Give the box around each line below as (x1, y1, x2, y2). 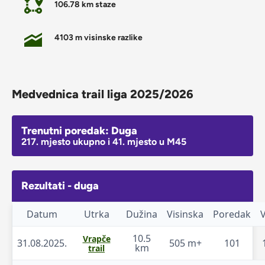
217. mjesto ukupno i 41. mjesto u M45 (21, 135, 186, 147)
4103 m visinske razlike (54, 32, 143, 43)
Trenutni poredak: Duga (21, 124, 137, 137)
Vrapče (82, 232, 111, 244)
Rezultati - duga (21, 179, 99, 192)
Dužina (126, 207, 157, 221)
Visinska (167, 207, 203, 221)
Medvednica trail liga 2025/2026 (12, 86, 193, 101)
